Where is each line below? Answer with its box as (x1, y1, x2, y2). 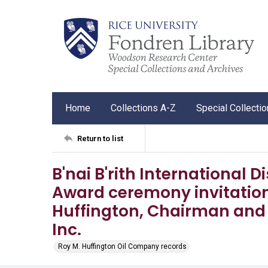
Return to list (77, 133, 123, 143)
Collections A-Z (111, 102, 176, 114)
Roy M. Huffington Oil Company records (58, 242, 187, 251)
